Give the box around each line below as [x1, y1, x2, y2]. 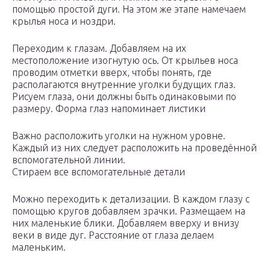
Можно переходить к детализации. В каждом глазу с [12, 193, 250, 204]
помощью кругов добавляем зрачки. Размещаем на [12, 205, 245, 216]
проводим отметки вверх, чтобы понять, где [12, 66, 212, 78]
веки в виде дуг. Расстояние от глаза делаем [12, 229, 214, 240]
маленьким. [12, 241, 66, 253]
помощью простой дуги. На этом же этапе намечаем [12, 3, 246, 14]
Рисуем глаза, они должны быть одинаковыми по [12, 90, 236, 102]
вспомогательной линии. [12, 154, 125, 165]
